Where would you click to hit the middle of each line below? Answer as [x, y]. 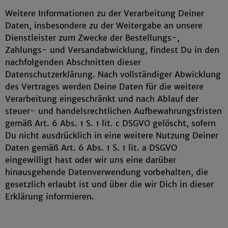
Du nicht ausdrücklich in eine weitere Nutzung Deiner [112, 135]
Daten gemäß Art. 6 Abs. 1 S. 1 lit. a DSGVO [91, 148]
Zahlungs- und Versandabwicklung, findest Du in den [112, 50]
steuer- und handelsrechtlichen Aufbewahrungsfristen [113, 111]
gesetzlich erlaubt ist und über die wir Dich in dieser [109, 184]
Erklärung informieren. [50, 196]
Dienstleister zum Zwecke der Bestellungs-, [92, 38]
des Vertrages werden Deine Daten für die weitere [104, 87]
